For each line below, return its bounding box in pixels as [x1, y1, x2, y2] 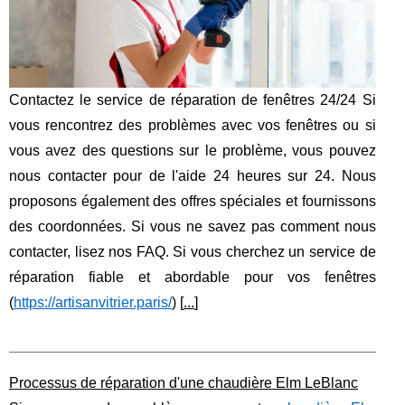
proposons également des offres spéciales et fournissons [9, 193, 376, 209]
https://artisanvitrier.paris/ [14, 294, 172, 310]
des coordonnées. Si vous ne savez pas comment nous [9, 218, 376, 234]
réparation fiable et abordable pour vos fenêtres [9, 268, 376, 285]
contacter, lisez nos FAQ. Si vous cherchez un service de [9, 243, 376, 259]
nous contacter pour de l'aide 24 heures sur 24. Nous [9, 167, 376, 184]
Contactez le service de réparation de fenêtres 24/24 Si [9, 91, 376, 108]
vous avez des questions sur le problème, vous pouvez [9, 142, 376, 158]
